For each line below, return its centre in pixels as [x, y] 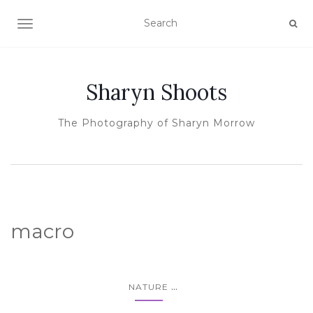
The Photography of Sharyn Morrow [156, 123]
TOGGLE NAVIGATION [80, 25]
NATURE [148, 287]
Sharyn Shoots [156, 92]
